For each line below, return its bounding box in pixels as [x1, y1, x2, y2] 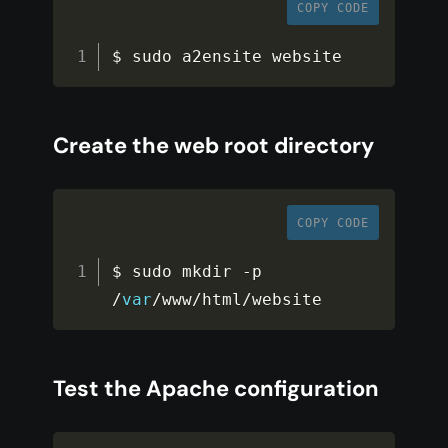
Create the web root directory [53, 131, 374, 161]
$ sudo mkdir [112, 262, 243, 282]
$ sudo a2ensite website [112, 47, 343, 67]
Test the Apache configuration [53, 374, 379, 404]
